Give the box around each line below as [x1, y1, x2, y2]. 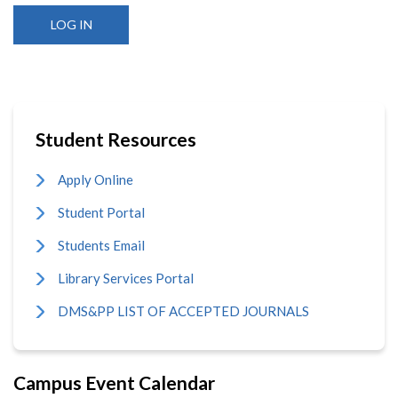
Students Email [58, 236, 145, 253]
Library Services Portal [58, 269, 194, 286]
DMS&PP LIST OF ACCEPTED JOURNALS [58, 302, 309, 319]
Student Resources [36, 127, 196, 150]
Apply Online [58, 171, 133, 187]
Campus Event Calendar [13, 370, 215, 394]
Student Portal [58, 203, 145, 220]
